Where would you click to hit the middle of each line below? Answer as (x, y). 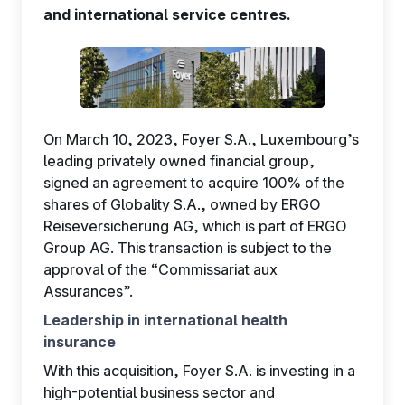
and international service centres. (167, 14)
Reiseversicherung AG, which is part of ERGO (195, 226)
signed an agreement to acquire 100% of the (194, 183)
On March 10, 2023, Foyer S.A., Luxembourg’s (201, 139)
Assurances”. (88, 291)
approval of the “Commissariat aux (160, 269)
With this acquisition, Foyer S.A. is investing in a (199, 371)
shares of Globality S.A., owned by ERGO (182, 204)
